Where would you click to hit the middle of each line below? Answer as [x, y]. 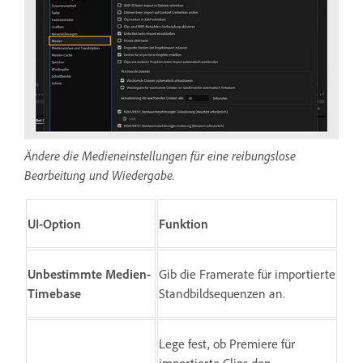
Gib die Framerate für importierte [247, 274]
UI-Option [54, 224]
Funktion [184, 224]
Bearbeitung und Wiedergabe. [100, 175]
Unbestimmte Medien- [89, 274]
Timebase [54, 294]
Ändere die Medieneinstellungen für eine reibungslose [160, 156]
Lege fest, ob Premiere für [227, 344]
